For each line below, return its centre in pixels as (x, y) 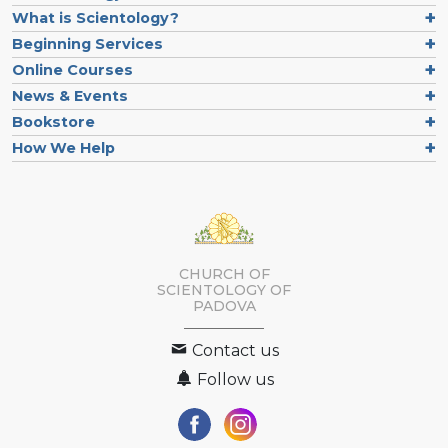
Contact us (233, 351)
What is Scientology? (95, 17)
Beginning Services (87, 43)
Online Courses (72, 69)
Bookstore (53, 121)
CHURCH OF (224, 274)
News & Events (70, 95)
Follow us (233, 380)
